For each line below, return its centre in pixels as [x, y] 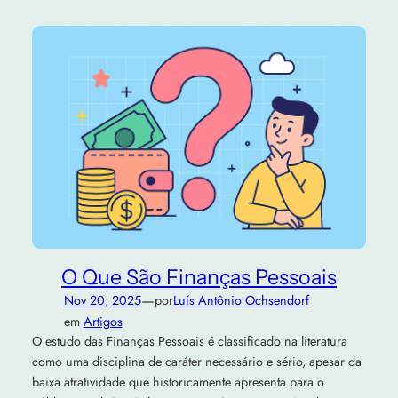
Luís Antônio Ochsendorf [241, 301]
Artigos [103, 322]
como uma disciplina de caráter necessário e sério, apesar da [196, 362]
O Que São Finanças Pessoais [199, 277]
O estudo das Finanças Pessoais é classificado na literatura [189, 342]
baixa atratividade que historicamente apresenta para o [178, 382]
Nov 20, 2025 [102, 301]
